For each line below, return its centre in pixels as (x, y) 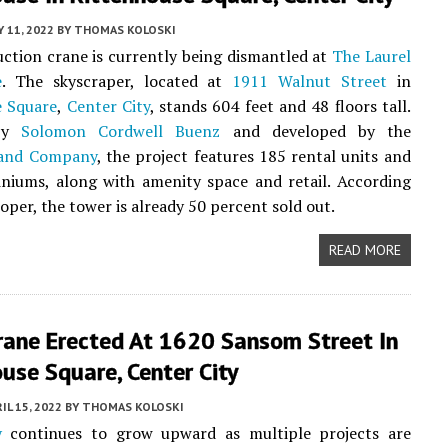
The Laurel (371, 56)
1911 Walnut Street (309, 81)
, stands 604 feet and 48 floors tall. (280, 106)
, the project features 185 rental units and (253, 156)
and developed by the (315, 131)
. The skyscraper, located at (117, 81)
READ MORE (364, 250)
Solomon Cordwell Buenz (121, 131)
